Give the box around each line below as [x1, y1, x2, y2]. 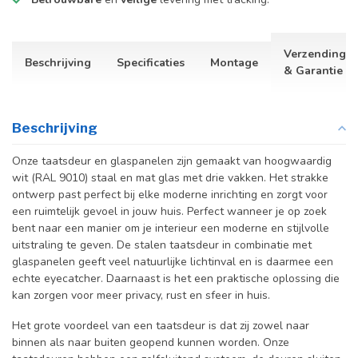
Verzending [284, 46, 346, 62]
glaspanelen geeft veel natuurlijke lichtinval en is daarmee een [12, 254, 333, 270]
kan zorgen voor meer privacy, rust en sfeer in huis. [12, 288, 270, 304]
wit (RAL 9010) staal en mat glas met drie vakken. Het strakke [12, 170, 328, 186]
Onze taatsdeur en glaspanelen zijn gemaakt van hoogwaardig [12, 153, 332, 169]
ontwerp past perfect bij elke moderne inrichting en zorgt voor [12, 187, 328, 203]
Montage [210, 54, 258, 70]
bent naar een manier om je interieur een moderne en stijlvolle [12, 221, 329, 237]
